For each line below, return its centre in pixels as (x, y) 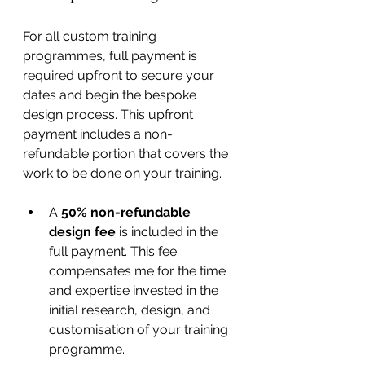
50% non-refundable (128, 212)
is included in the (169, 231)
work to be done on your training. (122, 173)
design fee (82, 231)
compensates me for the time (139, 270)
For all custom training (91, 36)
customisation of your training (140, 329)
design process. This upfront (110, 114)
